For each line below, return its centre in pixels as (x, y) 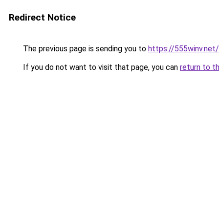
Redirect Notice (42, 17)
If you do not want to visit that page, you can (100, 67)
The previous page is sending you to (85, 49)
